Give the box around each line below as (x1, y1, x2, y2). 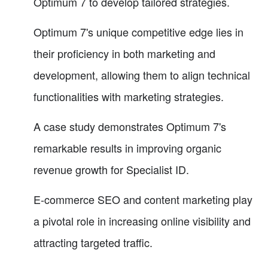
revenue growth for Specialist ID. (33, 161, 189, 177)
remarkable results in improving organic (33, 139, 221, 156)
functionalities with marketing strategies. (33, 88, 224, 104)
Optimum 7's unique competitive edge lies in (33, 23, 243, 39)
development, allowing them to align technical (33, 66, 250, 83)
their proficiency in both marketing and (33, 45, 215, 61)
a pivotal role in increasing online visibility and (33, 212, 251, 229)
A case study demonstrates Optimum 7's (33, 118, 226, 134)
